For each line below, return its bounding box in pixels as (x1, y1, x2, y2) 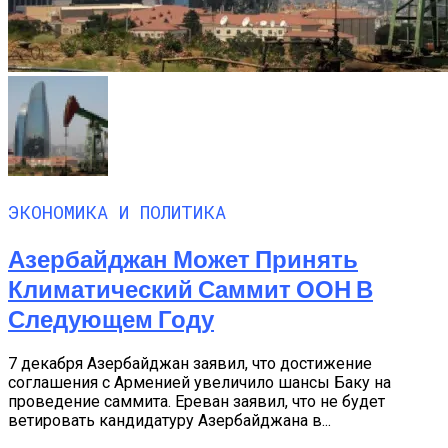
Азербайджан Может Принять (8, 243, 358, 273)
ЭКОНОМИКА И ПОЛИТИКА (8, 198, 226, 224)
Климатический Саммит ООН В (8, 273, 373, 303)
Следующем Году (8, 303, 214, 333)
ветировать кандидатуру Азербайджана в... (8, 410, 331, 430)
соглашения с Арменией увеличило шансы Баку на (8, 372, 391, 392)
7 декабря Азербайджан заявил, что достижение (8, 353, 372, 373)
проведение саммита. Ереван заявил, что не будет (8, 391, 385, 411)
